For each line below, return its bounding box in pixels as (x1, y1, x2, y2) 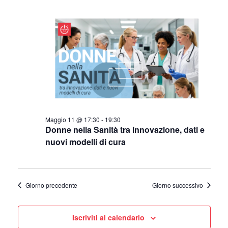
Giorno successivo (152, 181, 203, 190)
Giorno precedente (25, 181, 77, 190)
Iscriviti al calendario (72, 212, 145, 223)
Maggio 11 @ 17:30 (45, 115, 100, 124)
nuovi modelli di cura (45, 136, 126, 148)
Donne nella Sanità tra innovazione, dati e (45, 124, 205, 136)
